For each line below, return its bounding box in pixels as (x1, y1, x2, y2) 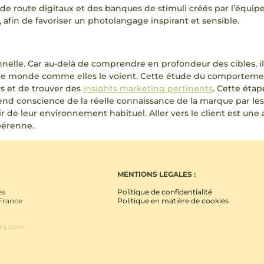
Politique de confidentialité (117, 187, 212, 196)
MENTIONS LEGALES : (117, 170, 196, 179)
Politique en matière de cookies (117, 196, 229, 205)
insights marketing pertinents (83, 83, 213, 94)
